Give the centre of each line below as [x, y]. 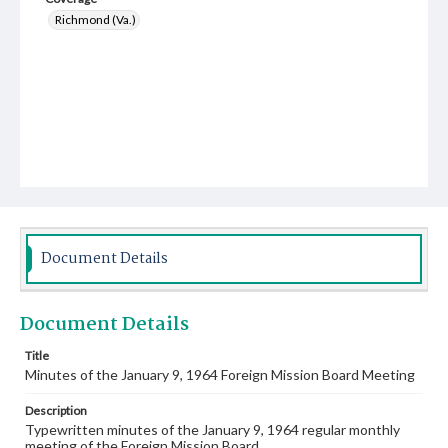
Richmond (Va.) [95, 19]
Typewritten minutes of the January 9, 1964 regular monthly [212, 429]
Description [56, 410]
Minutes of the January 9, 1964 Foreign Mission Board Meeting [220, 374]
